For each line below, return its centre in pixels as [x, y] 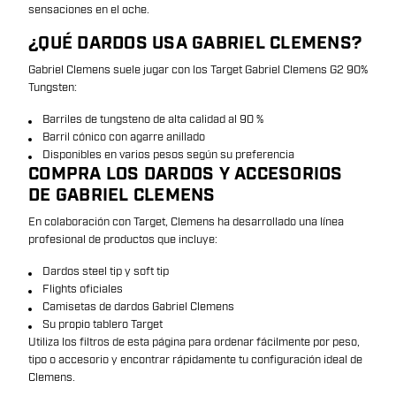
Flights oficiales [83, 289]
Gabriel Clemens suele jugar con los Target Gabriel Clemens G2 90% [198, 70]
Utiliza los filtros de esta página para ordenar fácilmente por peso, [194, 342]
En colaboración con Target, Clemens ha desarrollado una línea [186, 222]
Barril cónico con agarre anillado [124, 137]
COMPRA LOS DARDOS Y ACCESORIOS [186, 174]
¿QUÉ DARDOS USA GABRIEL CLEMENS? [195, 43]
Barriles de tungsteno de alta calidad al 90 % [153, 119]
